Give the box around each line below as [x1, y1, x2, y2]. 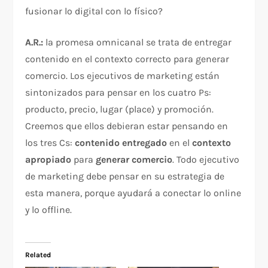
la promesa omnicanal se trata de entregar [43, 36, 232, 48]
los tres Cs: [25, 137, 75, 149]
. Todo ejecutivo [172, 154, 240, 166]
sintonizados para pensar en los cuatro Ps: [25, 87, 212, 99]
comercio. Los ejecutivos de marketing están [25, 70, 220, 82]
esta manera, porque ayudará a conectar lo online [25, 187, 242, 199]
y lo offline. [25, 204, 72, 216]
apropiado [25, 154, 72, 166]
